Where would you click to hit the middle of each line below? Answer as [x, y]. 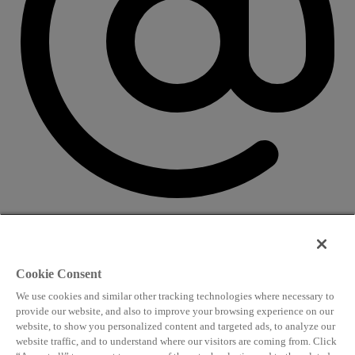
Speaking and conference [69, 252]
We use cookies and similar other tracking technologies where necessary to [175, 296]
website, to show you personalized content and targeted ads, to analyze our [176, 326]
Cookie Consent [59, 274]
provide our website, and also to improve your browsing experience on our [175, 311]
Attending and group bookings [83, 306]
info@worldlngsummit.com [75, 279]
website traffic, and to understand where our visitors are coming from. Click [176, 341]
